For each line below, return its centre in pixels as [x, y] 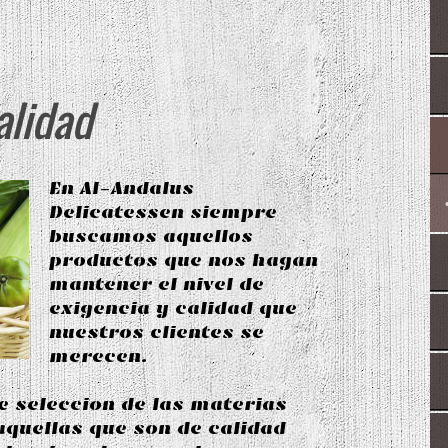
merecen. [98, 355]
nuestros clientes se [156, 331]
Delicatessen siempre [163, 211]
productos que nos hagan [183, 259]
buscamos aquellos [151, 235]
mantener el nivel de [156, 283]
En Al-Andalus [121, 187]
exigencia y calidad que [173, 307]
